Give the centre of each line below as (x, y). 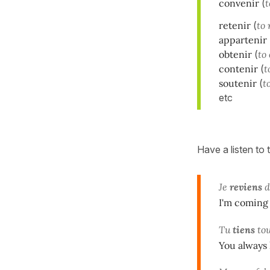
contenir (238, 68)
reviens (246, 187)
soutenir (238, 83)
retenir (235, 25)
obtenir (235, 54)
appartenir (243, 39)
